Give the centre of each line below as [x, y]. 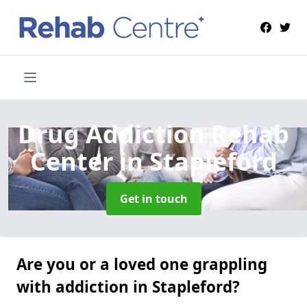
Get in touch [153, 198]
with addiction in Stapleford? [128, 286]
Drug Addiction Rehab [153, 134]
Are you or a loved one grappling [142, 264]
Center [74, 161]
